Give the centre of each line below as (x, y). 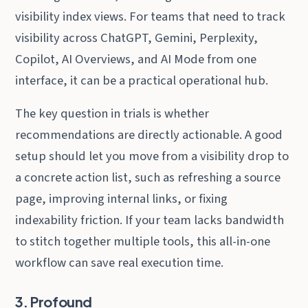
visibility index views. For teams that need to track (151, 16)
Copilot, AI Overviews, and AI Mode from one (136, 59)
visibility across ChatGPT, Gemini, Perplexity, (137, 37)
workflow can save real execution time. (120, 263)
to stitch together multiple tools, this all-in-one (143, 242)
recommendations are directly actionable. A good (149, 135)
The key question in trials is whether (112, 114)
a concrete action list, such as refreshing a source (148, 178)
